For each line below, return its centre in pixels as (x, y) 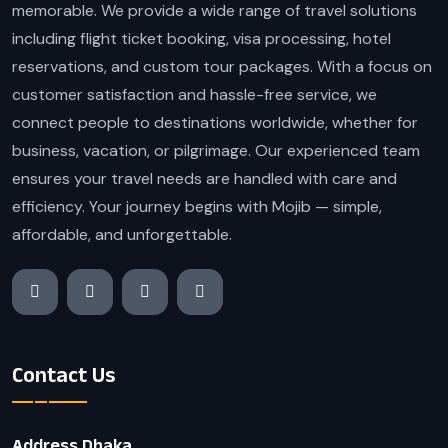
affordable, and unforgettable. (122, 235)
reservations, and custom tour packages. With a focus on (222, 67)
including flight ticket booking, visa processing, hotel (201, 39)
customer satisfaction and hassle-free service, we (194, 95)
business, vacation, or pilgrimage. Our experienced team (216, 151)
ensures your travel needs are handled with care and (204, 179)
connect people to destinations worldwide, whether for (215, 123)
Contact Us (63, 373)
